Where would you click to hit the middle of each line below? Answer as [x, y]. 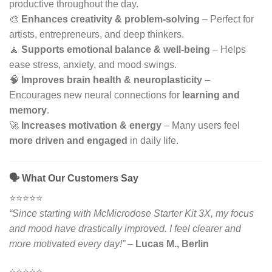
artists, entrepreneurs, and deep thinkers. [97, 35]
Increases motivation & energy [91, 126]
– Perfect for [227, 19]
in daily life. [153, 141]
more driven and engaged [68, 141]
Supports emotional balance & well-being [116, 50]
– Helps [228, 50]
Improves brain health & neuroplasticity [112, 80]
